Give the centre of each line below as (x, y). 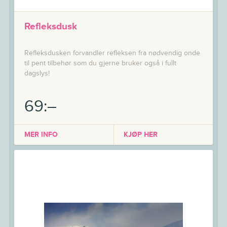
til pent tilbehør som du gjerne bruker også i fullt (100, 64)
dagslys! (37, 74)
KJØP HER (141, 135)
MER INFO (41, 135)
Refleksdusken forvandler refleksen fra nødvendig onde (112, 53)
